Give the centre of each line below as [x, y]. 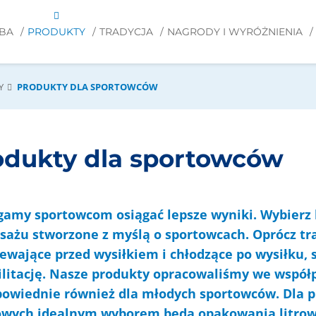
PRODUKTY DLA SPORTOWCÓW [87, 87]
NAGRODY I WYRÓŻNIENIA [235, 32]
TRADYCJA [126, 32]
